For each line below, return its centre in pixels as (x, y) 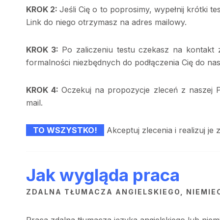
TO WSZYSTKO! (65, 130)
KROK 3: (44, 50)
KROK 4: (44, 90)
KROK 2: (43, 9)
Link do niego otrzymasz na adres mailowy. (106, 22)
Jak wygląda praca (103, 175)
